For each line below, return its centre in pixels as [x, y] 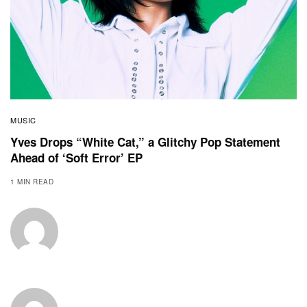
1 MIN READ [32, 181]
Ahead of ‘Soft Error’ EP [76, 157]
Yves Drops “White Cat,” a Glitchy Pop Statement [145, 142]
